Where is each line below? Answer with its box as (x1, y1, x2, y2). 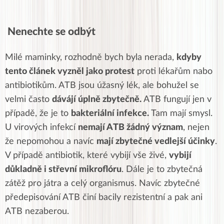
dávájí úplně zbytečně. (52, 94, 141, 104)
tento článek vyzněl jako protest (5, 66, 134, 76)
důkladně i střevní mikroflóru (5, 164, 121, 174)
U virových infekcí (5, 122, 78, 132)
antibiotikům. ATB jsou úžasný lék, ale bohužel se (5, 80, 199, 90)
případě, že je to (5, 108, 71, 118)
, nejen (183, 122, 209, 132)
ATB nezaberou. (5, 206, 69, 216)
